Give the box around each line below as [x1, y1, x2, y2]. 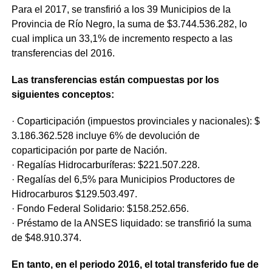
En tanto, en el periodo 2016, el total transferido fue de [11, 259, 259, 270]
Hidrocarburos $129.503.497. [11, 188, 137, 199]
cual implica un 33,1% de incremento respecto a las [11, 33, 233, 44]
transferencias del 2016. [11, 47, 115, 58]
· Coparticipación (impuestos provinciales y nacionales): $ [11, 115, 260, 126]
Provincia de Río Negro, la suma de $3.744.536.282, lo [11, 18, 247, 29]
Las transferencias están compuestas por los [11, 74, 219, 85]
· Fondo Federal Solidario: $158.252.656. [11, 203, 189, 214]
